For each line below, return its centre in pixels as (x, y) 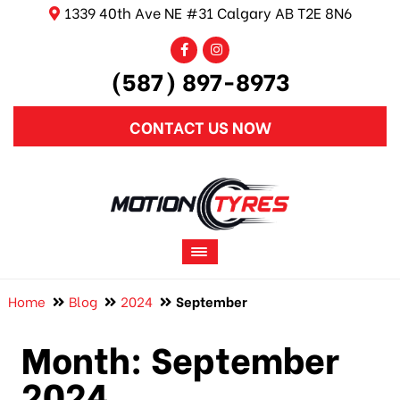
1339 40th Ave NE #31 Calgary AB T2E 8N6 (208, 12)
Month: (86, 357)
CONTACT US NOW (200, 127)
